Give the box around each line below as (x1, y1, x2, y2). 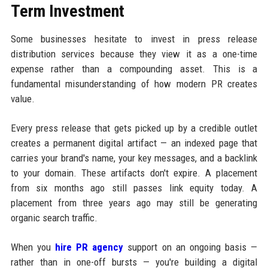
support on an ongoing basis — (123, 241, 258, 254)
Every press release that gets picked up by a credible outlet (10, 122, 258, 135)
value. (10, 93, 35, 105)
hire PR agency (54, 241, 124, 254)
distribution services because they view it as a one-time (10, 48, 258, 60)
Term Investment (10, 1, 124, 22)
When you (10, 241, 55, 254)
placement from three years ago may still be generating (10, 197, 258, 209)
